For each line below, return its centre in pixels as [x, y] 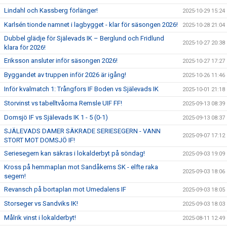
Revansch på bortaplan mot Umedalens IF [65, 189]
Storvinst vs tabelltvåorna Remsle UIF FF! [63, 103]
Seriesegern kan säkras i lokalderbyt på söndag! [74, 153]
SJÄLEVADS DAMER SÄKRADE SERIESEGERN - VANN [82, 131]
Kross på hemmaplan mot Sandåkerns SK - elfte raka [81, 167]
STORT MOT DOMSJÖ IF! [40, 140]
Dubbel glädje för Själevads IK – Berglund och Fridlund [84, 38]
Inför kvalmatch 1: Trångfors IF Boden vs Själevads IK [81, 89]
